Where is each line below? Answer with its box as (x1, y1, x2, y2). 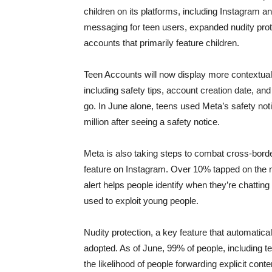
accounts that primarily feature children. (84, 38, 239, 48)
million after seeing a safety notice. (84, 117, 220, 127)
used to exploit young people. (84, 195, 199, 206)
